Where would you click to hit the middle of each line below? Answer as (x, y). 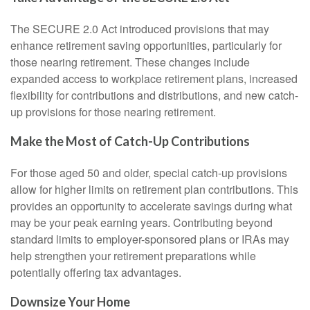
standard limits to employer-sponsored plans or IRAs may (150, 239)
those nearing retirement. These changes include (130, 62)
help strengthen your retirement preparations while (133, 255)
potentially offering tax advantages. (96, 272)
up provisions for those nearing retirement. (113, 111)
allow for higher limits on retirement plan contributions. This (154, 189)
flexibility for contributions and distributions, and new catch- (154, 95)
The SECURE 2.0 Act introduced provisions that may (140, 28)
